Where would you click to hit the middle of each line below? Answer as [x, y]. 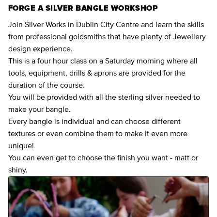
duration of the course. [46, 85]
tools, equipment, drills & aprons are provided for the [97, 73]
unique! [21, 146]
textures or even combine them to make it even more [98, 134]
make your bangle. [39, 109]
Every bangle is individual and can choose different [94, 122]
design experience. [40, 49]
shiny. [18, 170]
